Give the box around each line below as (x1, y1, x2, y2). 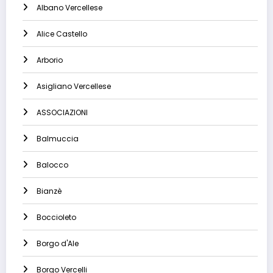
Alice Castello (37, 29, 87, 40)
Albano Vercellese (37, 2, 102, 13)
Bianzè (37, 186, 62, 197)
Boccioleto (37, 212, 76, 223)
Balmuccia (37, 133, 79, 144)
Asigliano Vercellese (37, 81, 111, 92)
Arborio (37, 55, 63, 66)
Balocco (37, 160, 68, 171)
